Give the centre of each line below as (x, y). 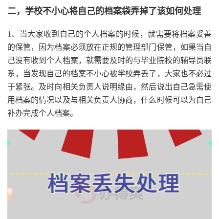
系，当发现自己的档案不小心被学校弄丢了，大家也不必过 (109, 74)
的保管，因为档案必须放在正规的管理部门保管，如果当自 (109, 47)
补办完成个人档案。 (43, 113)
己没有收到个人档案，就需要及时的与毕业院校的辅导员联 (109, 61)
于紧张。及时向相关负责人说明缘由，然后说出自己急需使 (109, 87)
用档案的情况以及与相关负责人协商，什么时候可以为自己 (109, 100)
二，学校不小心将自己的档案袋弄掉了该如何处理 (104, 11)
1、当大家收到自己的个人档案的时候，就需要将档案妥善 (109, 34)
